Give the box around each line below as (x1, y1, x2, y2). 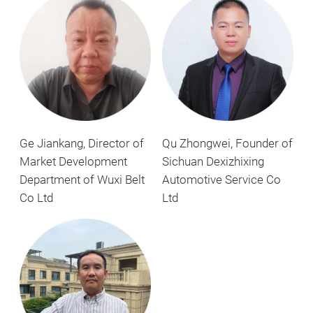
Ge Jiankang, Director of (20, 137, 144, 151)
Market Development (20, 155, 127, 169)
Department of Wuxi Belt (20, 173, 145, 187)
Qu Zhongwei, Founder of (162, 137, 293, 151)
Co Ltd (20, 191, 53, 205)
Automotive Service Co (162, 173, 281, 187)
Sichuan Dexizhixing (162, 155, 264, 169)
